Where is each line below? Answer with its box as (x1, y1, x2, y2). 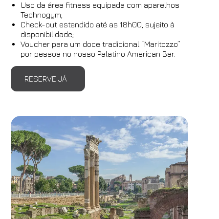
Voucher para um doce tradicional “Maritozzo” (21, 40, 181, 48)
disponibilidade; (21, 30, 74, 39)
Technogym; (21, 10, 63, 19)
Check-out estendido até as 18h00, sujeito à (21, 20, 175, 29)
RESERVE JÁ (24, 74, 67, 83)
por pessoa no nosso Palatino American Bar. (21, 49, 175, 58)
